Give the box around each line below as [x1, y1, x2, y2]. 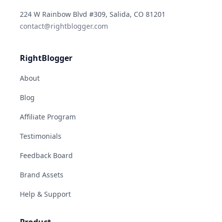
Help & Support [20, 189, 71, 199]
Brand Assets [20, 169, 63, 179]
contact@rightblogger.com [20, 21, 108, 31]
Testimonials [20, 131, 61, 141]
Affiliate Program [20, 111, 76, 121]
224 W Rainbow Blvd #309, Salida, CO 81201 [20, 9, 166, 19]
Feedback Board [20, 150, 73, 160]
